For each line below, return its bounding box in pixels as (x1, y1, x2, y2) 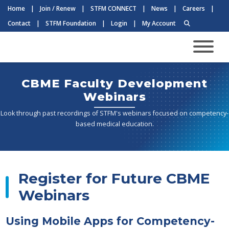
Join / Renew (39, 4, 76, 13)
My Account (142, 19, 176, 28)
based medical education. (75, 120, 154, 128)
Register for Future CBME (18, 170, 210, 187)
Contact (8, 19, 31, 28)
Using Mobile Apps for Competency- (5, 215, 215, 227)
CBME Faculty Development (21, 76, 208, 90)
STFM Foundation (45, 19, 96, 28)
